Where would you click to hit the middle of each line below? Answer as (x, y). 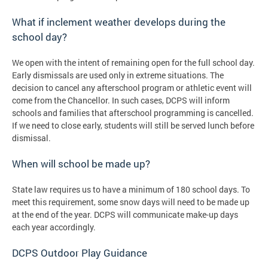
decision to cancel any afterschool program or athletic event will (132, 88)
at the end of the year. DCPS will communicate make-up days (125, 215)
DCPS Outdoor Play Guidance (80, 253)
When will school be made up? (81, 164)
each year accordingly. (54, 227)
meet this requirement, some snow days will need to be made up (131, 202)
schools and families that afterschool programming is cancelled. (133, 113)
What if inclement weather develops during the (119, 22)
